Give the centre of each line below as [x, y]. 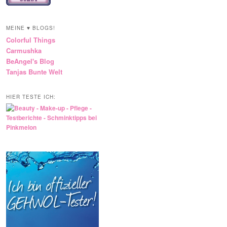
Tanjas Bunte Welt [34, 72]
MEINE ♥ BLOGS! [31, 28]
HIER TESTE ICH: [31, 97]
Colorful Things [31, 40]
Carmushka [24, 51]
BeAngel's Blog [30, 61]
